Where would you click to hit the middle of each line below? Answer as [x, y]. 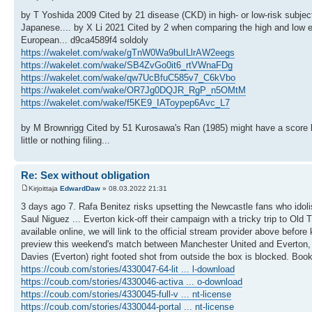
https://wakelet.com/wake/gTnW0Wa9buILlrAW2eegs [128, 53]
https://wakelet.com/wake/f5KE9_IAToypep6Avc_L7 [125, 103]
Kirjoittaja [44, 188]
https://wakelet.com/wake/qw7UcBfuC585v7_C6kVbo [128, 78]
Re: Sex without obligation [85, 175]
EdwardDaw [80, 188]
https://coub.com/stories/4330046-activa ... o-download [132, 282]
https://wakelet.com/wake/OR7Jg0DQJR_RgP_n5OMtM [133, 90]
